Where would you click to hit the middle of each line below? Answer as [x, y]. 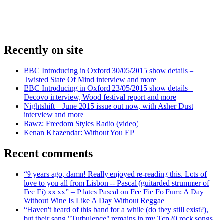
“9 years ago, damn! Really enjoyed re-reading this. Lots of [115, 174]
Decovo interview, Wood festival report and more [100, 97]
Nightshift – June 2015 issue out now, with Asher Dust [108, 106]
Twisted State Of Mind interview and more [90, 79]
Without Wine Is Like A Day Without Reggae [94, 200]
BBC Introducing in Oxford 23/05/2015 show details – [109, 88]
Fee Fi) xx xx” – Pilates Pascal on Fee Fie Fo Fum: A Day [114, 192]
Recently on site [44, 49]
